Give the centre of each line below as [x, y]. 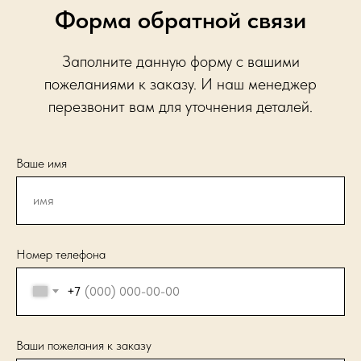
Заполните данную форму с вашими [180, 61]
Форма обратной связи [180, 19]
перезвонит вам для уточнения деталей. [180, 106]
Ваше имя [41, 163]
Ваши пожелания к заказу [84, 345]
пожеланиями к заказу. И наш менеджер [180, 83]
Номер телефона [61, 254]
